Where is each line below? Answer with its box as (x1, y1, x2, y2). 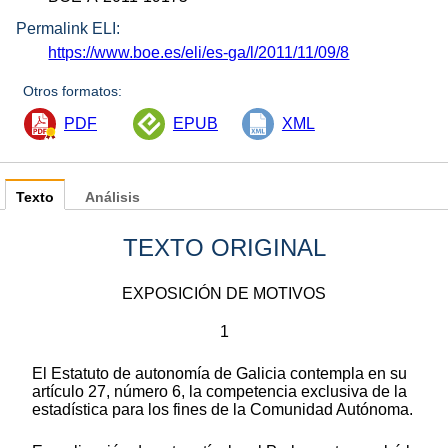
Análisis (85, 190, 140, 206)
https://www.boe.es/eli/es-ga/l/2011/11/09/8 (48, 44, 350, 62)
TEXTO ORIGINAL (122, 234, 326, 262)
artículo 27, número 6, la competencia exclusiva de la (32, 382, 407, 400)
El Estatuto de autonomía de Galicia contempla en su (32, 364, 407, 382)
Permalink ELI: (16, 20, 120, 38)
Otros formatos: (23, 83, 123, 100)
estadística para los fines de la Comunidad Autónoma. (32, 400, 413, 418)
